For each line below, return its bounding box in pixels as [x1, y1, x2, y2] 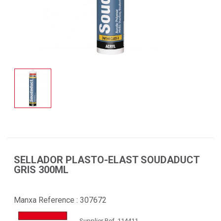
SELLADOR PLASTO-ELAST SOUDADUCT [14, 153, 199, 166]
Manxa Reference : [14, 195, 80, 205]
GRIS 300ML [14, 163, 69, 176]
